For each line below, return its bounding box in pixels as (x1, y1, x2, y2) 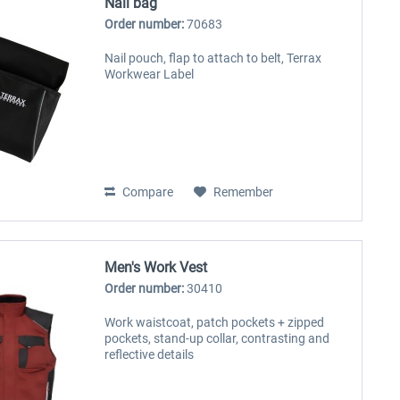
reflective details (104, 346, 195, 362)
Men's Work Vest (104, 258, 208, 276)
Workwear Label (104, 67, 195, 82)
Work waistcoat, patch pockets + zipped (104, 314, 325, 329)
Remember (213, 185, 274, 200)
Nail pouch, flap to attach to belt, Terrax (104, 51, 322, 66)
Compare (120, 185, 174, 200)
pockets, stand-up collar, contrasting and (104, 330, 330, 346)
